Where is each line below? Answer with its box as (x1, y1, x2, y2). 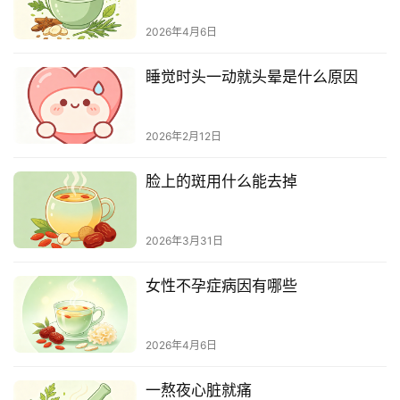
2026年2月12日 (145, 129, 221, 143)
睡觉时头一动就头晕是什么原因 (145, 67, 358, 86)
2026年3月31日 (145, 234, 223, 248)
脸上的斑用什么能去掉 (145, 171, 297, 190)
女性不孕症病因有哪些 (145, 277, 297, 296)
